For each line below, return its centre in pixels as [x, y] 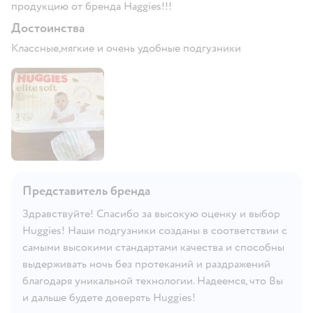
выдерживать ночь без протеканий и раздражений [146, 264]
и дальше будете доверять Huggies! [109, 297]
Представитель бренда [86, 191]
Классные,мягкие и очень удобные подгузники [126, 48]
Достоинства [48, 28]
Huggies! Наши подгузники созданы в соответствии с [155, 230]
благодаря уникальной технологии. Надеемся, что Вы [153, 281]
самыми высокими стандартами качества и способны [153, 247]
